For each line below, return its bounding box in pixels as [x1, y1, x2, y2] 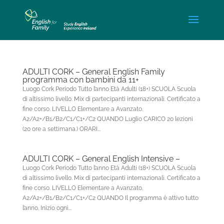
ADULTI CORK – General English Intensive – [22, 154, 180, 163]
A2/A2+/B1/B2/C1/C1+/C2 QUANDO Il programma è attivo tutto [22, 194, 198, 201]
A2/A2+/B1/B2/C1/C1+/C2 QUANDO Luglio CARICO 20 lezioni [22, 115, 193, 122]
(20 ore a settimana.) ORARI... [22, 125, 100, 132]
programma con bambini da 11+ [22, 75, 139, 84]
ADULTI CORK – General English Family [22, 67, 165, 76]
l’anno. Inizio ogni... [22, 204, 71, 211]
